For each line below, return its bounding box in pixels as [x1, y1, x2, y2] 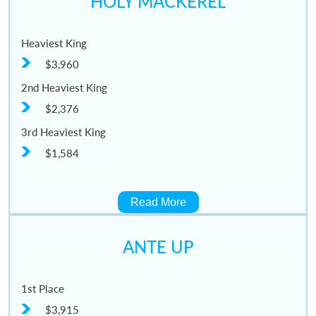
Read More [130, 196, 186, 209]
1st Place [20, 282, 64, 296]
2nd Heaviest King [20, 80, 107, 94]
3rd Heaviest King [20, 126, 106, 139]
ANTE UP [122, 236, 194, 257]
